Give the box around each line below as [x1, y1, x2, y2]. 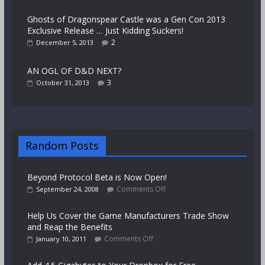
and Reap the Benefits [27, 221, 112, 233]
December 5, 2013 [35, 38, 93, 47]
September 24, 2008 [35, 185, 99, 194]
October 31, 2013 [35, 78, 89, 88]
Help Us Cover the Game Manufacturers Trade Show [27, 210, 229, 222]
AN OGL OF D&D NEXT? [27, 65, 121, 77]
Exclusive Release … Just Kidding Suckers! [27, 25, 183, 37]
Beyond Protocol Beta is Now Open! [27, 172, 167, 183]
